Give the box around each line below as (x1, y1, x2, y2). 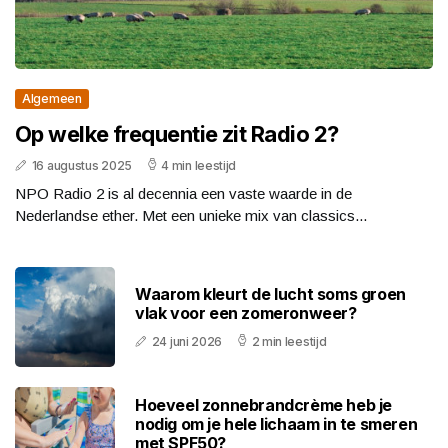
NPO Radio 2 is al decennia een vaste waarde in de (15, 185, 352, 203)
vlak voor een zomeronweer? (135, 303, 357, 324)
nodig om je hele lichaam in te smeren (135, 413, 418, 434)
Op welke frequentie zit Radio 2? (15, 121, 339, 148)
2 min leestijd (251, 334, 327, 350)
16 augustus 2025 (31, 158, 132, 174)
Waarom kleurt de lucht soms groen (135, 284, 406, 305)
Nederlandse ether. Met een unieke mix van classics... (15, 207, 367, 225)
